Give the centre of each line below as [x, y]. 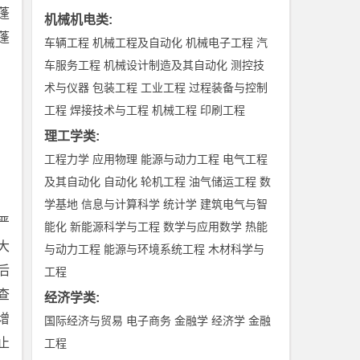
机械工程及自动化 [138, 43]
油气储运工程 [223, 182]
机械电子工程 [220, 43]
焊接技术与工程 [110, 110]
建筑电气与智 [234, 204]
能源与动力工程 [180, 159]
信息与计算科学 [121, 204]
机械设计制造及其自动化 [166, 65]
